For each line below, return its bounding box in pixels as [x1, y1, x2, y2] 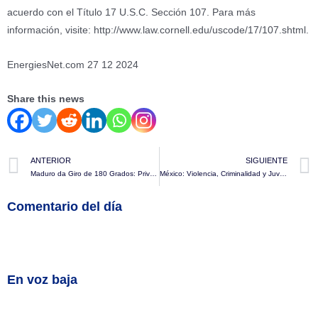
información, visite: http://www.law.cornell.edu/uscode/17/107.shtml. [7, 24, 309, 35]
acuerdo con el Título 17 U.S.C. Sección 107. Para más [7, 6, 256, 18]
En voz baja [7, 272, 77, 287]
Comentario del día [7, 199, 122, 214]
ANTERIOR [31, 156, 71, 165]
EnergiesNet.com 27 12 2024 [7, 59, 138, 70]
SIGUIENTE [246, 156, 287, 165]
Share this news [7, 94, 84, 105]
